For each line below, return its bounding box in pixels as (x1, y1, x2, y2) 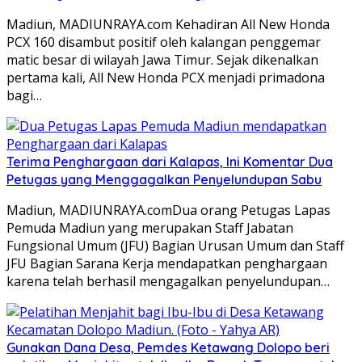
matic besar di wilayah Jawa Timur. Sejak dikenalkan (6, 50, 318, 69)
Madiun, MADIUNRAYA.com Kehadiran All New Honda (6, 15, 330, 33)
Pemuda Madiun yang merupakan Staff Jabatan (6, 218, 293, 237)
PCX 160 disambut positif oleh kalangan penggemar (6, 32, 321, 51)
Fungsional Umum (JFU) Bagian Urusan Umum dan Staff (6, 236, 344, 255)
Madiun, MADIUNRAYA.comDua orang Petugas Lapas (6, 200, 330, 219)
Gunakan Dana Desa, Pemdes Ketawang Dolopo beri (6, 339, 330, 356)
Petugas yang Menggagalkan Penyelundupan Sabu (6, 170, 322, 187)
